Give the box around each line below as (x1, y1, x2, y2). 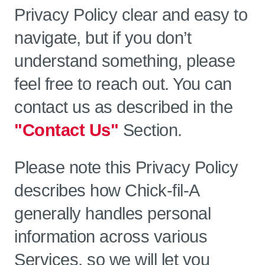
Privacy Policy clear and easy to (14, 5, 247, 24)
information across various (14, 227, 207, 246)
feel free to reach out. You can (14, 75, 232, 93)
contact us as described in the (14, 98, 232, 117)
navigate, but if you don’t (14, 28, 191, 47)
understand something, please (14, 51, 235, 70)
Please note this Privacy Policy (14, 158, 238, 177)
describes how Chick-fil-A (14, 181, 199, 200)
